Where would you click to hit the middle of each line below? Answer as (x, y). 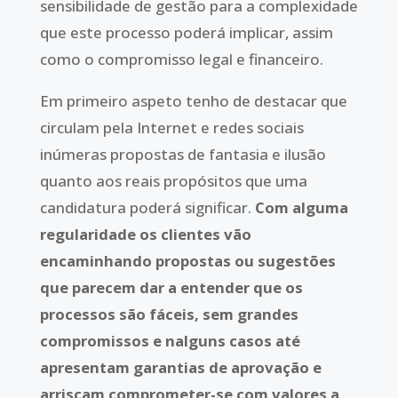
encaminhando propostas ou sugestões (187, 260)
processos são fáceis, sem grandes (169, 314)
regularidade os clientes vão (145, 234)
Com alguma (301, 207)
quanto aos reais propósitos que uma (173, 180)
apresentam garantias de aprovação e (180, 367)
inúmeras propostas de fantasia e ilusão (183, 154)
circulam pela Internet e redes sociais (171, 127)
